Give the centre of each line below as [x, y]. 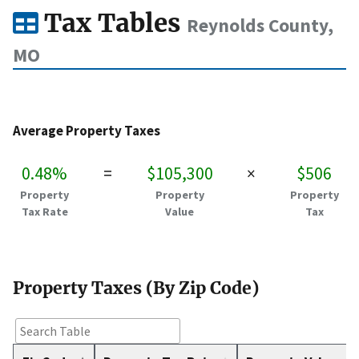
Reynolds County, [260, 26]
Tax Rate [44, 212]
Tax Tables [112, 24]
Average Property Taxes [87, 131]
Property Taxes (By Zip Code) [136, 288]
